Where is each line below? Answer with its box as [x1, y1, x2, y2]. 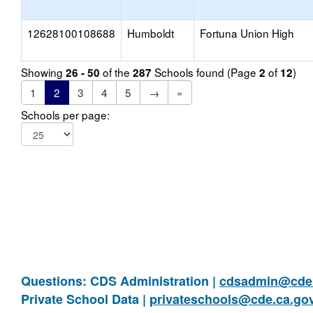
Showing [21, 64, 66, 80]
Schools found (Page [152, 64, 259, 80]
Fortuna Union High [200, 25, 294, 41]
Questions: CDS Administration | [21, 272, 219, 290]
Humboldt [127, 25, 174, 41]
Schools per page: [21, 107, 110, 122]
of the [100, 64, 133, 80]
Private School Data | [21, 290, 150, 308]
